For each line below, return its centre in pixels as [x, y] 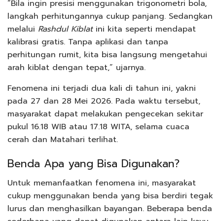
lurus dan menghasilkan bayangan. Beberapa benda [110, 208]
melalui [23, 29]
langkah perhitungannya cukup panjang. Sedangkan [110, 16]
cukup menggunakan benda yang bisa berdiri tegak [110, 196]
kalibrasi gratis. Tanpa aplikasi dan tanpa [88, 42]
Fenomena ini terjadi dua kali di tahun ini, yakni [102, 88]
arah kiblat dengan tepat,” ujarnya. [76, 67]
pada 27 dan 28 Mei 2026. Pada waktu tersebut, [104, 101]
